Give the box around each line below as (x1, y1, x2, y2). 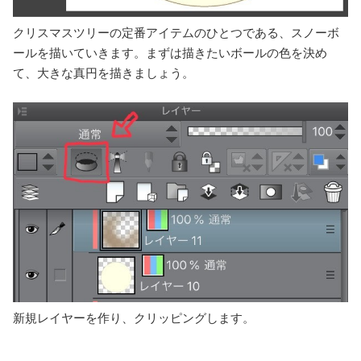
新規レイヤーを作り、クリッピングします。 (13, 311, 255, 325)
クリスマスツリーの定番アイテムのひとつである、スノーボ (13, 26, 339, 40)
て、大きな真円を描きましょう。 (13, 66, 194, 81)
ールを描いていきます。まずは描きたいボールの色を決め (13, 46, 327, 60)
